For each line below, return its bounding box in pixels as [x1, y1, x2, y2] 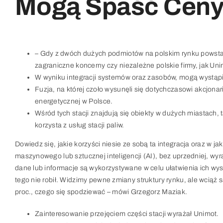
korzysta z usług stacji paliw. [34, 121, 124, 129]
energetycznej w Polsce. [34, 98, 113, 105]
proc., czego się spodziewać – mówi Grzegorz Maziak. [14, 188, 188, 196]
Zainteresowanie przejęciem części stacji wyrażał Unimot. [34, 210, 219, 218]
